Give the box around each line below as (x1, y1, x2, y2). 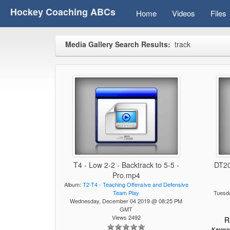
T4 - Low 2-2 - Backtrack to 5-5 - (73, 160, 179, 170)
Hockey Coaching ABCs (10, 5, 116, 19)
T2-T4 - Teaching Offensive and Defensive (82, 180, 188, 188)
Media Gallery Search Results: (65, 39, 170, 50)
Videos (172, 8, 195, 18)
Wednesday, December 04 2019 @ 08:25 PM (70, 197, 183, 205)
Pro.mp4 (112, 170, 140, 180)
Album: (64, 180, 83, 188)
